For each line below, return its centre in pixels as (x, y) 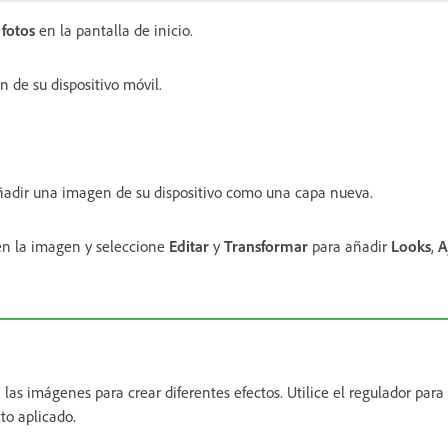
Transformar (266, 245)
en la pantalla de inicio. (114, 29)
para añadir (349, 245)
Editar (189, 245)
